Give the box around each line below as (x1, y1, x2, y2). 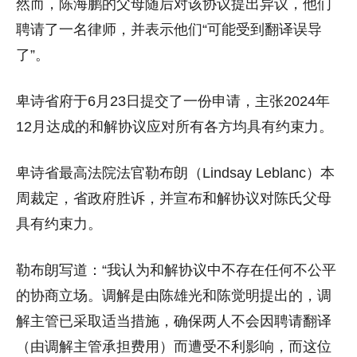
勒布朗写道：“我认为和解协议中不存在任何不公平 (16, 261, 336, 278)
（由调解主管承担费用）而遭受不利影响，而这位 (16, 338, 331, 355)
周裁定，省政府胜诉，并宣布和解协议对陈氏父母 (16, 190, 331, 206)
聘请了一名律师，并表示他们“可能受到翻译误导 (16, 21, 322, 37)
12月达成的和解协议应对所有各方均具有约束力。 (16, 118, 333, 135)
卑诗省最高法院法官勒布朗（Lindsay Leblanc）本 (16, 164, 335, 181)
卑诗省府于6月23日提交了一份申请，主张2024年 (16, 92, 330, 109)
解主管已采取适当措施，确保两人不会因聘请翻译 (16, 312, 331, 329)
